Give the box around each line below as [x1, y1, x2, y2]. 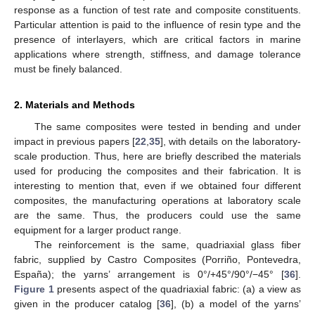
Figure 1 [14, 283, 54, 295]
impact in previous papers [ [14, 135, 135, 147]
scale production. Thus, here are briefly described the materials [14, 150, 301, 162]
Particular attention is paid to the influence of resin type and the [14, 18, 301, 30]
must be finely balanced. [14, 63, 122, 75]
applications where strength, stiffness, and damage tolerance [14, 48, 301, 60]
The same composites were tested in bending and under [34, 120, 301, 132]
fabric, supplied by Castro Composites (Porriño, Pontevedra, [14, 253, 301, 265]
